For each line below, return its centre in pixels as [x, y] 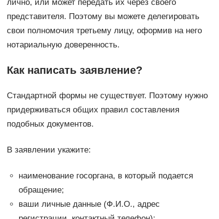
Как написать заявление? [74, 70]
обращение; [41, 190]
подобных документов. [50, 124]
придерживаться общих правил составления [93, 109]
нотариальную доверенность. [63, 44]
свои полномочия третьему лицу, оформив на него [104, 30]
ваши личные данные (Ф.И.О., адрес [89, 204]
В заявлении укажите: [49, 150]
